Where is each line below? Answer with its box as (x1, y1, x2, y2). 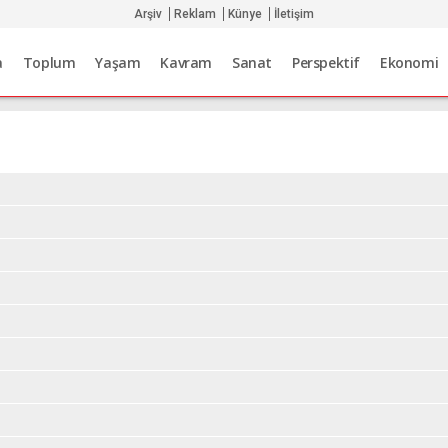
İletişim (273, 6, 314, 21)
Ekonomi (380, 53, 439, 73)
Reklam (173, 6, 216, 21)
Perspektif (292, 53, 361, 73)
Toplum (22, 53, 76, 73)
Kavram (160, 53, 213, 73)
